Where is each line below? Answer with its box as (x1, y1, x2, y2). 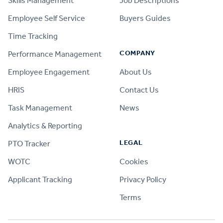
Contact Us (119, 85, 159, 95)
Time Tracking (8, 31, 58, 41)
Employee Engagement (8, 67, 90, 77)
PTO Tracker (8, 139, 50, 148)
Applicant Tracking (8, 175, 72, 184)
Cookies (119, 157, 148, 166)
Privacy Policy (119, 175, 166, 184)
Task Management (8, 103, 72, 112)
